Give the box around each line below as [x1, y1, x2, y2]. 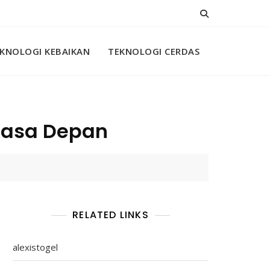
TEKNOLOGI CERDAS [108, 45, 199, 57]
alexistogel [13, 241, 58, 253]
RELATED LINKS [72, 208, 149, 222]
